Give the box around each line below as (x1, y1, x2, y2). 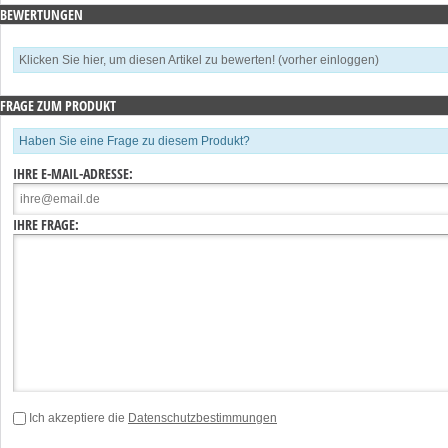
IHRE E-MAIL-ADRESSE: (13, 164, 133, 184)
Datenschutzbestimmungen (128, 411, 277, 426)
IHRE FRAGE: (13, 215, 79, 235)
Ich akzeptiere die (29, 411, 128, 426)
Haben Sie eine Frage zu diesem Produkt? (19, 134, 250, 149)
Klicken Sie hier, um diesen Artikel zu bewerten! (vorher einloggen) (19, 53, 379, 68)
